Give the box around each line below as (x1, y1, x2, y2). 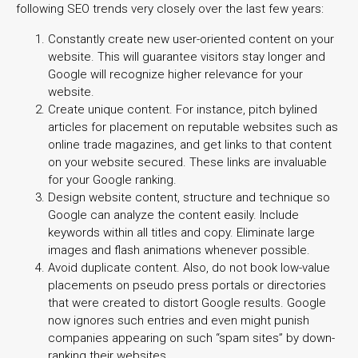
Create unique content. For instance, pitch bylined (48, 101, 317, 117)
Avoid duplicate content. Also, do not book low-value (48, 260, 330, 275)
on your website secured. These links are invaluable (48, 154, 327, 169)
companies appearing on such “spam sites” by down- (48, 330, 335, 345)
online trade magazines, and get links (48, 137, 248, 152)
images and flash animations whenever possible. (48, 242, 310, 257)
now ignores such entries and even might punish (48, 312, 309, 328)
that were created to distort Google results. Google (48, 295, 326, 310)
